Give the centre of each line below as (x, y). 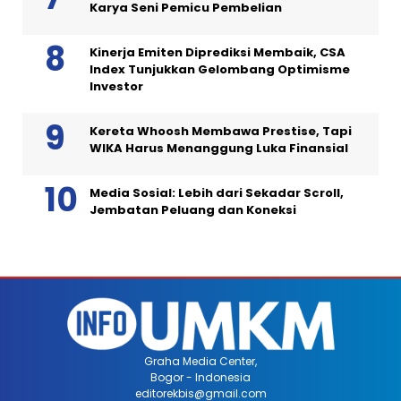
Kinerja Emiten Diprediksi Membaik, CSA (218, 53)
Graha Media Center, (200, 362)
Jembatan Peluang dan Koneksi (193, 210)
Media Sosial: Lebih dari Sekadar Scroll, (217, 193)
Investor (116, 87)
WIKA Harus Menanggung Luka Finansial (219, 149)
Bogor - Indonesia (200, 378)
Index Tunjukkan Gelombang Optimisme (220, 70)
